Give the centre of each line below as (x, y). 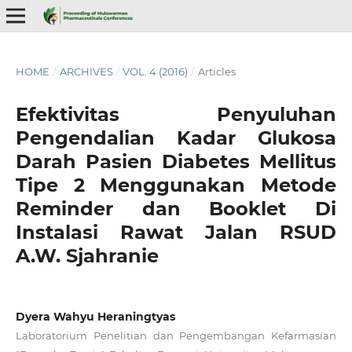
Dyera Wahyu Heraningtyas (95, 316)
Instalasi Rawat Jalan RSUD (176, 232)
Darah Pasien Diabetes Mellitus (176, 161)
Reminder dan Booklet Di (176, 208)
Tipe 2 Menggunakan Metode (176, 185)
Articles (216, 71)
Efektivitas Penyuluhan (176, 114)
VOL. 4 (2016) (156, 71)
